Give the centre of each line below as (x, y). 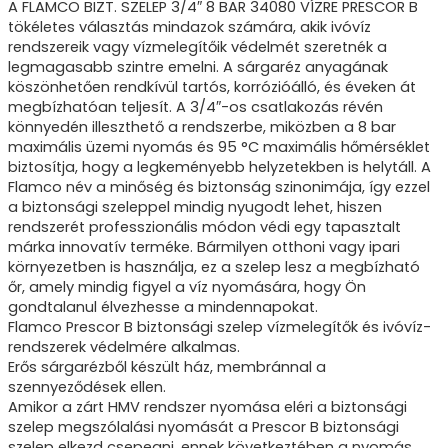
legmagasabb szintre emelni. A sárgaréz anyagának (198, 67)
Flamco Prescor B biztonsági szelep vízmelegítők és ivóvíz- (219, 327)
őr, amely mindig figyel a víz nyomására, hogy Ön (187, 287)
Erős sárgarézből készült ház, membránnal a (167, 367)
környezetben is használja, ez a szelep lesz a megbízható (214, 267)
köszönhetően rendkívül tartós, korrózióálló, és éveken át (212, 87)
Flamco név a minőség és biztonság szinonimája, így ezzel (219, 187)
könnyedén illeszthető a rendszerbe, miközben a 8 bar (202, 127)
